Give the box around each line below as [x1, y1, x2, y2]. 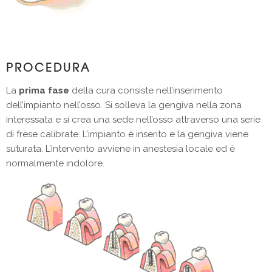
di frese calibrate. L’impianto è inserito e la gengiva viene [6, 129, 248, 140]
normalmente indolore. [6, 158, 104, 169]
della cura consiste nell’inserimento [69, 85, 223, 97]
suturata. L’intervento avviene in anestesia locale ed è [6, 143, 235, 155]
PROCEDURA [6, 59, 90, 76]
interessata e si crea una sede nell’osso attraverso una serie [6, 114, 260, 126]
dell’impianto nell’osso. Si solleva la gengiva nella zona [6, 100, 242, 111]
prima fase [19, 85, 69, 97]
